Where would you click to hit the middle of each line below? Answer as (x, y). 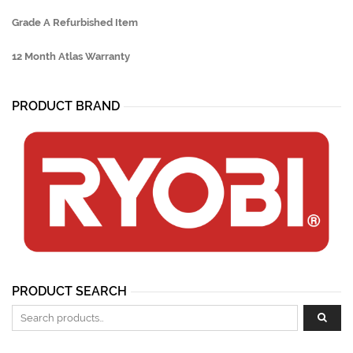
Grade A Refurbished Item (75, 22)
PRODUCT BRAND (66, 106)
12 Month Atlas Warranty (71, 56)
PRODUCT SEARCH (69, 291)
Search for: (39, 312)
